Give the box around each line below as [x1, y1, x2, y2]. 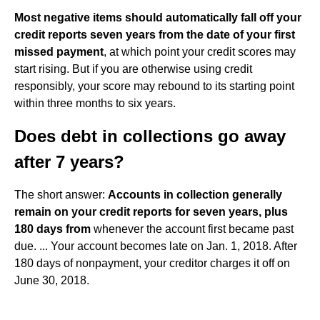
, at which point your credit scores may [104, 46, 296, 58]
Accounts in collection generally [108, 189, 282, 201]
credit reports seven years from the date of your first [14, 29, 295, 41]
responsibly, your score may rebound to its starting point [14, 80, 294, 92]
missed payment [14, 46, 104, 58]
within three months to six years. [14, 97, 176, 109]
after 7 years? [14, 152, 124, 171]
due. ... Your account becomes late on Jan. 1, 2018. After [14, 240, 297, 252]
